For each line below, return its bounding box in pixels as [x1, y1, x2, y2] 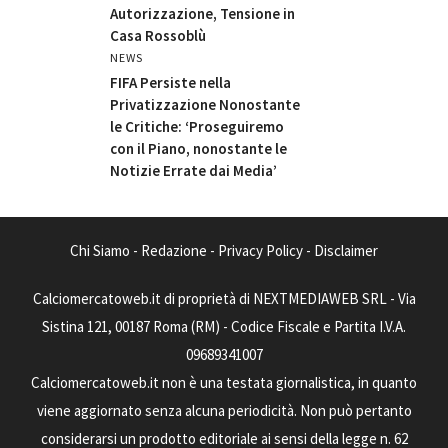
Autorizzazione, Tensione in [110, 3, 295, 23]
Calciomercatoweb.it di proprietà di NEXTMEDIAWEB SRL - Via [32, 288, 416, 308]
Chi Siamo [70, 240, 130, 260]
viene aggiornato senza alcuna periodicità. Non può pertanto [36, 400, 412, 420]
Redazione [141, 240, 207, 260]
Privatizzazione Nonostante [110, 94, 300, 114]
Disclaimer [314, 240, 378, 260]
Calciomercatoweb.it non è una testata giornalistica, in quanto [31, 372, 417, 392]
